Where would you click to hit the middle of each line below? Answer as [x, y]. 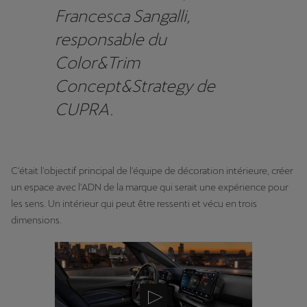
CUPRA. [84, 109]
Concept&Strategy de [135, 86]
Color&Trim [97, 62]
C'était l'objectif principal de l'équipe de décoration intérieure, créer [152, 170]
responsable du [111, 39]
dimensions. [36, 220]
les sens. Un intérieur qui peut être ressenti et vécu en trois [134, 203]
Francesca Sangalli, [123, 16]
